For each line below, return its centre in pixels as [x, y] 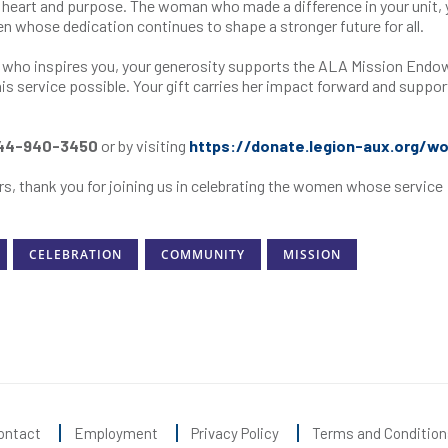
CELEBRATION [76, 255]
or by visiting [143, 145]
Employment [116, 432]
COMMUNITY [202, 255]
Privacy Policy [235, 432]
